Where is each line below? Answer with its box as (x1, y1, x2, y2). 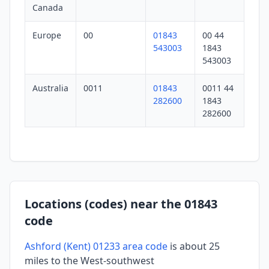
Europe (32, 29, 61, 41)
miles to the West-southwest (25, 254, 154, 268)
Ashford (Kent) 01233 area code (25, 240, 168, 253)
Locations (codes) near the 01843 (25, 196, 217, 213)
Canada (32, 2, 63, 14)
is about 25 (168, 240, 220, 253)
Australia (32, 82, 68, 94)
